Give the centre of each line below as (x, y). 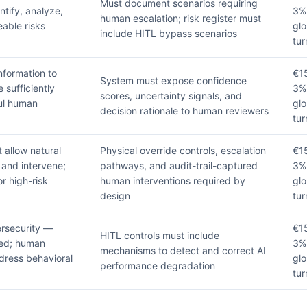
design (115, 196)
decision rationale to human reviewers (184, 111)
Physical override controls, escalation (183, 151)
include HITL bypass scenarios (169, 34)
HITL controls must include (160, 236)
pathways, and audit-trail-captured (179, 166)
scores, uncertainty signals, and (171, 96)
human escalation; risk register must (181, 19)
